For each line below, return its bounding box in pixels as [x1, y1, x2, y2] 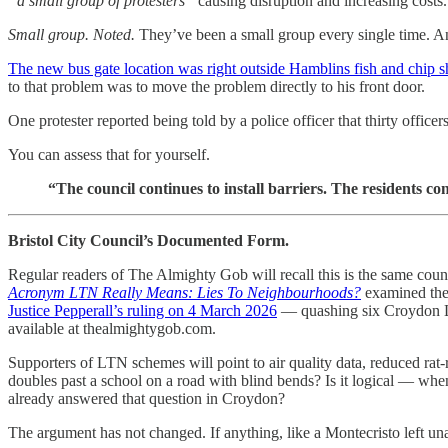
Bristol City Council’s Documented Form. [8, 231, 289, 249]
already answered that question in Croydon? [8, 389, 285, 407]
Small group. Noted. [8, 25, 135, 43]
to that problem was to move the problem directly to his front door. [8, 77, 425, 95]
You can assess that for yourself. [8, 145, 210, 163]
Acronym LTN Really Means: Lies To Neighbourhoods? [8, 283, 361, 301]
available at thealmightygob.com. [8, 319, 216, 337]
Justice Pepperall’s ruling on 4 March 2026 [8, 301, 277, 319]
